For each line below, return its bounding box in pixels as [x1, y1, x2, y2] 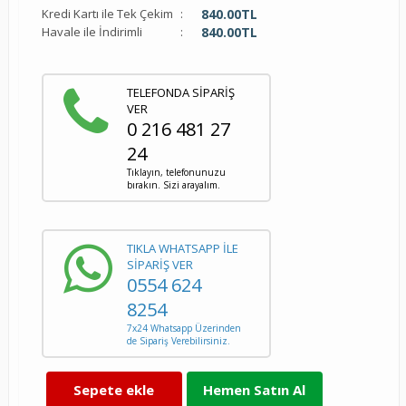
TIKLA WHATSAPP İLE [126, 239, 238, 256]
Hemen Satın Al [203, 380, 306, 399]
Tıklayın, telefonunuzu [126, 165, 226, 179]
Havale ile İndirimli [41, 23, 142, 40]
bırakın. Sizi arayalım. [126, 178, 220, 191]
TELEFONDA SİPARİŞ [126, 83, 235, 101]
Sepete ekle [73, 380, 155, 399]
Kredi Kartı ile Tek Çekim [41, 5, 173, 22]
